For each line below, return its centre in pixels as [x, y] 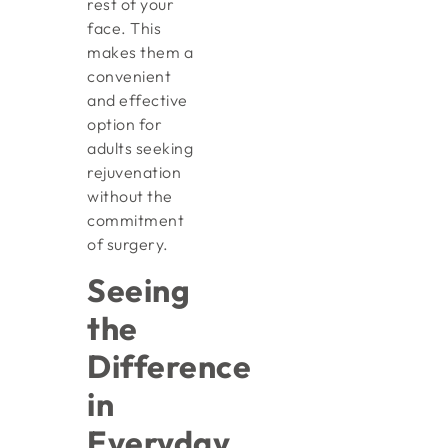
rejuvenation [134, 172]
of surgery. [128, 244]
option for [125, 124]
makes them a [140, 52]
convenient [129, 76]
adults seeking [140, 148]
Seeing [139, 289]
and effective [137, 100]
